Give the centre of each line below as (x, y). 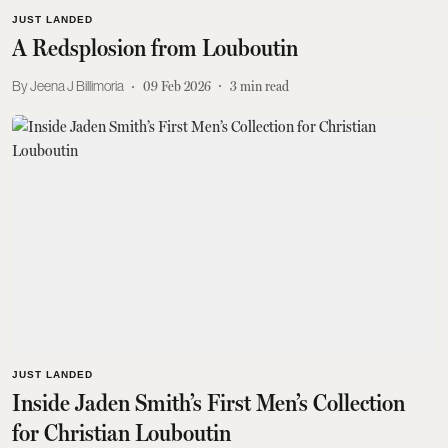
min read (264, 86)
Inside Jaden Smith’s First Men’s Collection (208, 403)
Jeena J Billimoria (77, 86)
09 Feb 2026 (177, 86)
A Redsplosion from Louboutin (155, 47)
